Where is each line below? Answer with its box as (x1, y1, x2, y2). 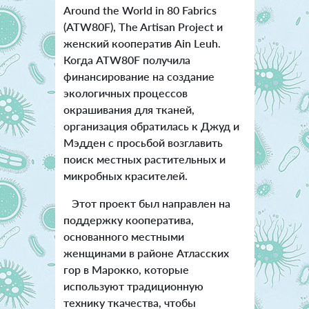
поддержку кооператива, (63, 212, 194, 226)
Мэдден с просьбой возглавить (63, 135, 223, 149)
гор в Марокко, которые (63, 262, 189, 276)
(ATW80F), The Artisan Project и (63, 19, 223, 33)
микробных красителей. (63, 168, 188, 182)
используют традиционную (63, 279, 203, 292)
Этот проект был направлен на (63, 196, 230, 210)
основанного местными (63, 229, 184, 243)
